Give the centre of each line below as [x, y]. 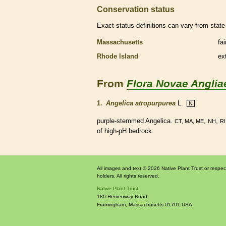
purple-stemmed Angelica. [136, 121]
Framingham [111, 205]
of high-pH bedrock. [125, 131]
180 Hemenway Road [122, 196]
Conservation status [136, 9]
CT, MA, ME [189, 121]
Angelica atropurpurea [141, 103]
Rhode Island [118, 56]
